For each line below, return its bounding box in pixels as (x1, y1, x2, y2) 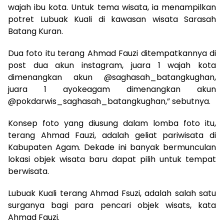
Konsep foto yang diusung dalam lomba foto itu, (8, 117, 216, 129)
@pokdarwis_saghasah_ (8, 95, 107, 107)
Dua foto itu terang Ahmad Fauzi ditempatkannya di (8, 47, 216, 59)
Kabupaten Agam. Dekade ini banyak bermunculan (8, 141, 216, 153)
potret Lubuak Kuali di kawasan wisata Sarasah (8, 13, 216, 25)
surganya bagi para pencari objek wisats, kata (8, 199, 216, 211)
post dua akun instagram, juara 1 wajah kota (8, 59, 216, 71)
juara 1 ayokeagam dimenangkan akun (8, 83, 216, 95)
